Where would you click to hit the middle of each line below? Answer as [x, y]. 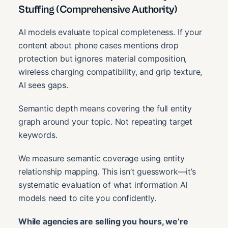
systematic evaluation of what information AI [103, 185]
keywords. [38, 135]
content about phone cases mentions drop [99, 46]
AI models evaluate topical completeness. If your [110, 32]
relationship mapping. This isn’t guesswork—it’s [107, 172]
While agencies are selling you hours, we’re [103, 222]
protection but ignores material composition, [103, 59]
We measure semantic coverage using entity [102, 159]
